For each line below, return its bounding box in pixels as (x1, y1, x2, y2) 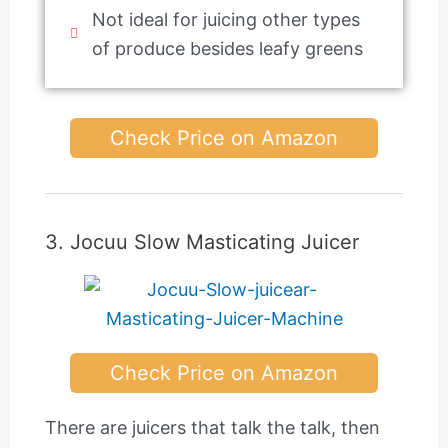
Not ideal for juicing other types (92, 8, 361, 30)
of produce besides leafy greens (92, 37, 364, 59)
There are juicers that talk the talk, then (44, 416, 380, 438)
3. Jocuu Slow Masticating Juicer (44, 229, 359, 254)
